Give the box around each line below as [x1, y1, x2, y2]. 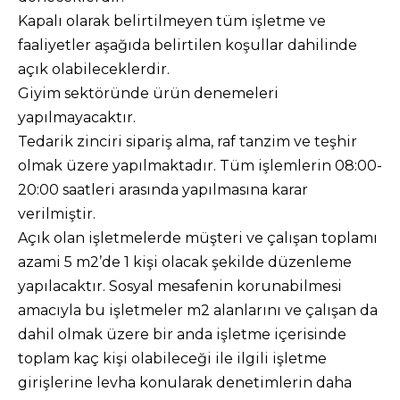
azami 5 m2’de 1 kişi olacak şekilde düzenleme [18, 254, 352, 271]
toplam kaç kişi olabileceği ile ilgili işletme [18, 350, 327, 367]
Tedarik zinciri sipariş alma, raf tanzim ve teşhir [18, 133, 357, 150]
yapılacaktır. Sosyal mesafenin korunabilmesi [18, 278, 342, 295]
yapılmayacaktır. [18, 109, 136, 126]
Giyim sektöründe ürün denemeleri [18, 85, 279, 102]
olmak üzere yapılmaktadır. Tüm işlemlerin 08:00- [18, 157, 382, 174]
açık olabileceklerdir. [18, 61, 170, 78]
